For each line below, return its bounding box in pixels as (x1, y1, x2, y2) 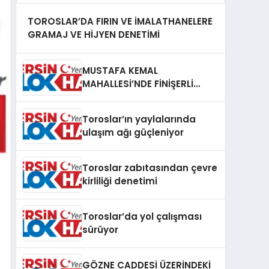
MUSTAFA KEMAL (82, 64, 158, 77)
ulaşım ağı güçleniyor (82, 125, 184, 139)
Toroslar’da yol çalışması (82, 210, 202, 223)
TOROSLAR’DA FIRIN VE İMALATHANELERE (27, 15, 213, 28)
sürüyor (82, 223, 118, 236)
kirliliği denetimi (82, 174, 157, 187)
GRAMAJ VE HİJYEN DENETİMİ (27, 28, 160, 41)
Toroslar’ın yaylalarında (82, 112, 196, 125)
